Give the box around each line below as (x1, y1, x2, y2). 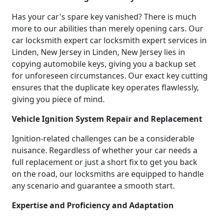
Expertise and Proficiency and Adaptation (12, 200, 174, 211)
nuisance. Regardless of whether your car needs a (12, 145, 197, 156)
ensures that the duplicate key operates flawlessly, (12, 82, 199, 93)
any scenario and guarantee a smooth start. (12, 180, 175, 192)
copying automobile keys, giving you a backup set (12, 58, 196, 70)
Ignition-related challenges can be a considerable (12, 133, 194, 144)
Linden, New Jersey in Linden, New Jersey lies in (12, 47, 185, 58)
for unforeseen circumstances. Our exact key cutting (12, 70, 208, 82)
